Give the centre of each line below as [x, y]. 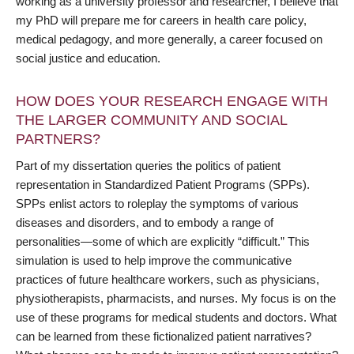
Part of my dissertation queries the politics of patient [148, 165]
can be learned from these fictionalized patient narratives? [164, 336]
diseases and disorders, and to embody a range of [145, 222]
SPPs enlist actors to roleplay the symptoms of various [157, 203]
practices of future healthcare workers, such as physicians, [168, 279]
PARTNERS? [58, 139]
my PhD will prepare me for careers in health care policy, [161, 20]
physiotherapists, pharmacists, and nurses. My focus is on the [176, 298]
